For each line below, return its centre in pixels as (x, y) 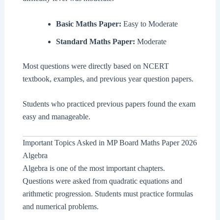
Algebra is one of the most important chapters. (94, 168)
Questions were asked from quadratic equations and (102, 181)
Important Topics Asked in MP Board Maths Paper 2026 (110, 142)
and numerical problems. (60, 206)
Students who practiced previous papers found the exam (109, 104)
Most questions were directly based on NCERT (96, 66)
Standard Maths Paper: (95, 41)
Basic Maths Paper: (88, 24)
